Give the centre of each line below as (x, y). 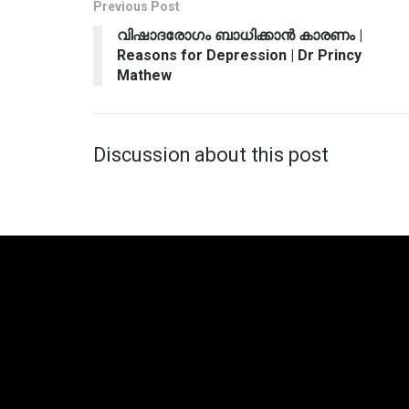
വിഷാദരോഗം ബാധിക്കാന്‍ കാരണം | (240, 35)
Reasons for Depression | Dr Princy (239, 55)
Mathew (144, 75)
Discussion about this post (211, 154)
